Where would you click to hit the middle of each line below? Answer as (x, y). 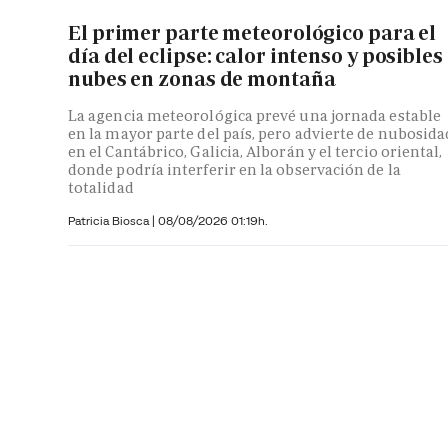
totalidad (101, 188)
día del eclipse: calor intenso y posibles (255, 55)
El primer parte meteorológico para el (252, 32)
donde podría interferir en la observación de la (234, 170)
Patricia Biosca (110, 221)
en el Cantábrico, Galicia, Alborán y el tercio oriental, (255, 152)
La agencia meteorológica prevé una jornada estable (254, 116)
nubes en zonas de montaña (202, 78)
